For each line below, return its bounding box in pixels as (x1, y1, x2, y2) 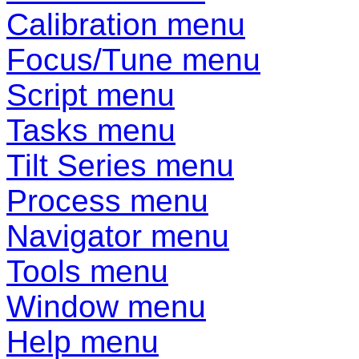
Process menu (6, 184, 208, 219)
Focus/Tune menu (6, 42, 260, 78)
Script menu (6, 78, 175, 113)
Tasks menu (6, 113, 175, 148)
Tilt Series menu (6, 148, 234, 184)
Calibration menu (6, 7, 245, 42)
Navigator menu (6, 219, 229, 254)
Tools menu (6, 254, 168, 289)
